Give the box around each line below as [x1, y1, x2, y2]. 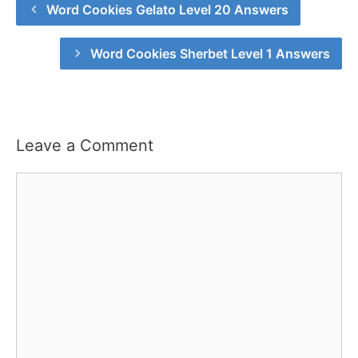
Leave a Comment [16, 136, 153, 156]
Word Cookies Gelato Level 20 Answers [46, 2, 288, 18]
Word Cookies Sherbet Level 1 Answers [90, 46, 330, 62]
